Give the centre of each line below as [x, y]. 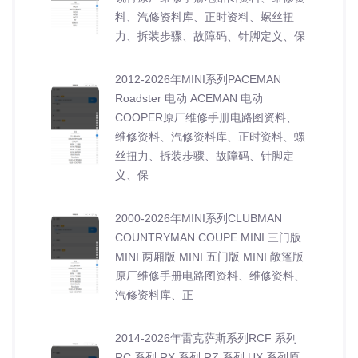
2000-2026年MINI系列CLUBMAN [199, 218]
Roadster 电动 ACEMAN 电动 [189, 98]
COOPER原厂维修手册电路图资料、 [206, 117]
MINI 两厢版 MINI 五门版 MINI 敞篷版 [209, 256]
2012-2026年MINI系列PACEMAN [198, 79]
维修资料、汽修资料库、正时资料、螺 [210, 136]
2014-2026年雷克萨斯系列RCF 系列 [206, 338]
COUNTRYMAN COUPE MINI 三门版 [208, 237]
